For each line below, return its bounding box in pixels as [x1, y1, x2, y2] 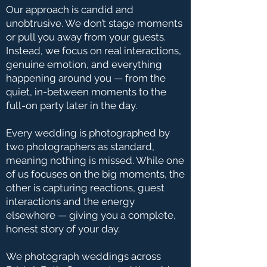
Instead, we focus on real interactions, [6, 45, 181, 57]
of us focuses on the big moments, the [6, 168, 185, 180]
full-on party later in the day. [6, 100, 137, 111]
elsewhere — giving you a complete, [6, 209, 176, 221]
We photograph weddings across [6, 250, 161, 262]
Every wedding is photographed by [6, 127, 170, 139]
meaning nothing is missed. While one [6, 154, 184, 166]
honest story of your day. [6, 223, 120, 235]
